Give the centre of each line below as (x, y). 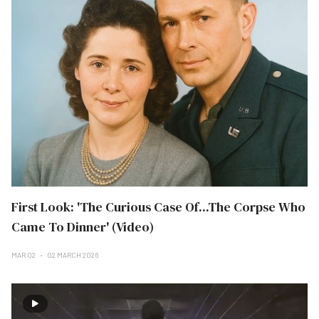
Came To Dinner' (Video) (83, 227)
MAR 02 (24, 255)
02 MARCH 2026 (73, 255)
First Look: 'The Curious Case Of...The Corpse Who (158, 207)
